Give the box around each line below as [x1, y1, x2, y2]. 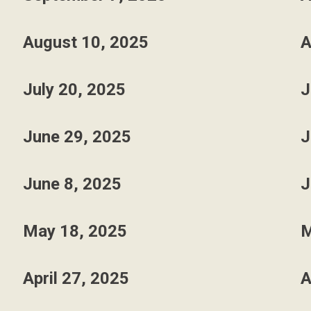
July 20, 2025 [22, 80, 126, 99]
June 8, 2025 [22, 174, 121, 194]
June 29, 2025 [22, 127, 131, 146]
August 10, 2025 [22, 33, 149, 52]
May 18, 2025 [22, 221, 127, 241]
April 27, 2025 [22, 269, 129, 288]
